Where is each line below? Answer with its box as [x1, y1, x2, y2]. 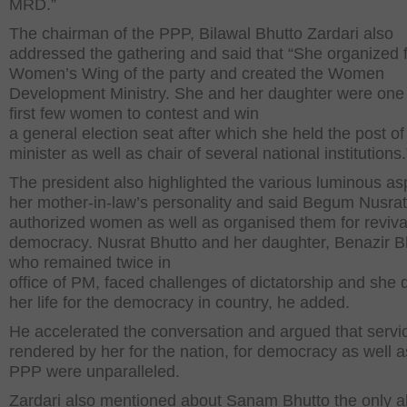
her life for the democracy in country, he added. [9, 293, 350, 312]
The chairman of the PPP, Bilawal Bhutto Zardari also [9, 25, 393, 43]
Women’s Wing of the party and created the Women [9, 65, 384, 83]
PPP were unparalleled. [9, 362, 180, 381]
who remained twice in [9, 253, 171, 272]
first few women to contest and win [9, 104, 259, 123]
